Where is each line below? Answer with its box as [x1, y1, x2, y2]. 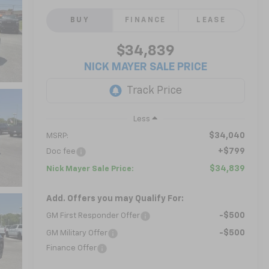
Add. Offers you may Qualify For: [46, 194, 184, 203]
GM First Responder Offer [46, 211, 140, 220]
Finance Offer [46, 244, 97, 252]
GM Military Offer [46, 229, 107, 237]
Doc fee [46, 147, 76, 156]
